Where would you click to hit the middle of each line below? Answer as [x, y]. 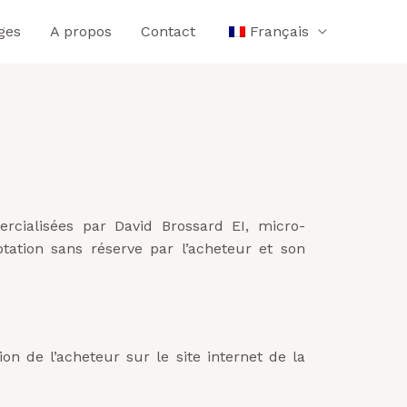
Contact [168, 31]
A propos [81, 31]
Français [279, 31]
